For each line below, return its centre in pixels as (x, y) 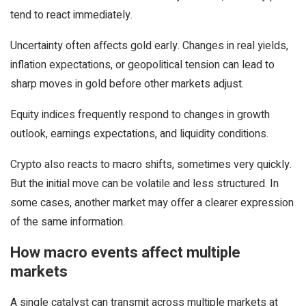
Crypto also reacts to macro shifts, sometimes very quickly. (151, 165)
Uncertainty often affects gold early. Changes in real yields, (149, 46)
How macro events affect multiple (125, 253)
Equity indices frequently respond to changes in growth (140, 115)
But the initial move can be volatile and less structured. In (144, 184)
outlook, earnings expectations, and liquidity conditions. (139, 134)
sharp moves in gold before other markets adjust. (127, 84)
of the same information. (68, 222)
